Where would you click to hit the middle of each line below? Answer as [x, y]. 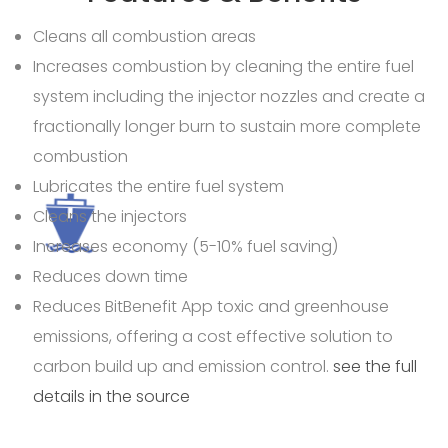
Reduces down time [111, 276]
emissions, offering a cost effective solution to [213, 336]
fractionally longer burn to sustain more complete [227, 126]
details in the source [112, 396]
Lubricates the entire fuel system [159, 186]
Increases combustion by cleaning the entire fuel [224, 66]
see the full [375, 366]
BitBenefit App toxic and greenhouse [247, 306]
